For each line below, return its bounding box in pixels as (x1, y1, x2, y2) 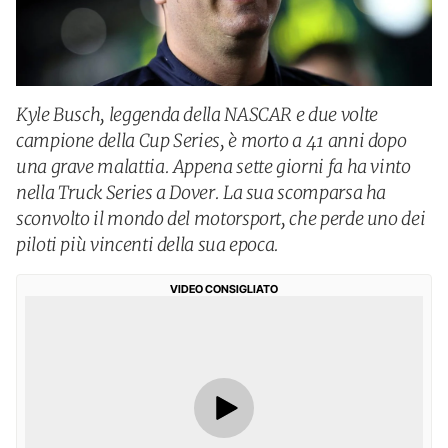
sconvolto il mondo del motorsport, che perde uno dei (16, 207, 426, 230)
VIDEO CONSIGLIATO (170, 282, 278, 296)
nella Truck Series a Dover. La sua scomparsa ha (16, 181, 387, 204)
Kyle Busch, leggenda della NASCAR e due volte (16, 103, 378, 126)
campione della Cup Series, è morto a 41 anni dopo (16, 129, 407, 152)
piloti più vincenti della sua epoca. (16, 233, 280, 256)
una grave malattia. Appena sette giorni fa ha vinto (16, 155, 411, 178)
